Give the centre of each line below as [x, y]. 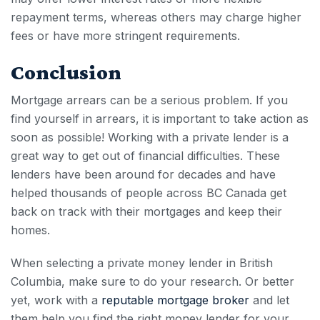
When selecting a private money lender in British [142, 263]
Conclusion [66, 72]
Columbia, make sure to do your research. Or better [152, 282]
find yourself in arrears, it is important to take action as [160, 119]
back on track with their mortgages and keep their [146, 212]
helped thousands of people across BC [118, 193]
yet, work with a [56, 300]
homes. [32, 230]
